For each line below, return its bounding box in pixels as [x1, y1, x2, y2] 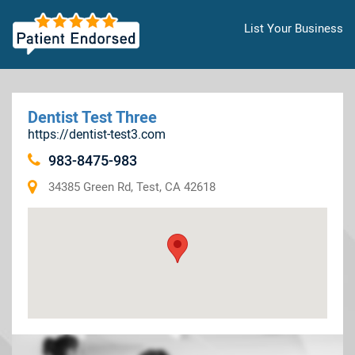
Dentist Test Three [28, 108, 157, 127]
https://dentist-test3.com [28, 127, 166, 142]
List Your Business [244, 21, 343, 36]
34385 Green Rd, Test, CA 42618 [48, 180, 216, 194]
